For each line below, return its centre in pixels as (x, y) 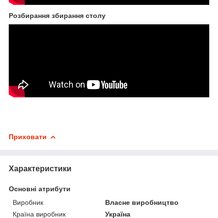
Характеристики (40, 168)
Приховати (28, 136)
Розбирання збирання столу (57, 16)
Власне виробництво (142, 202)
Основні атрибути (40, 189)
